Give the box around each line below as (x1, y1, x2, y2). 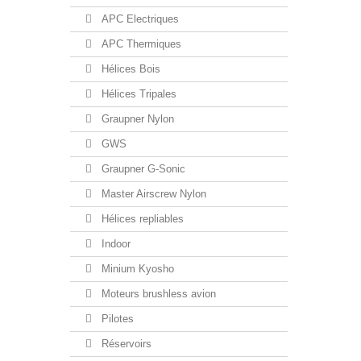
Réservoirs (98, 338, 151, 350)
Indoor (98, 238, 131, 250)
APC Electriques (98, 13, 179, 25)
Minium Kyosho (98, 263, 174, 275)
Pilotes (98, 313, 134, 325)
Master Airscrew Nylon (98, 188, 206, 200)
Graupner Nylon (98, 113, 174, 125)
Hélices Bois (98, 63, 160, 75)
